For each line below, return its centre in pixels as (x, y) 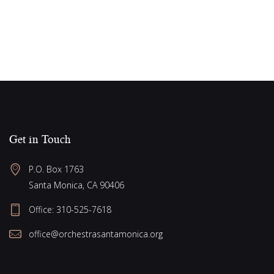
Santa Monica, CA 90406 (77, 185)
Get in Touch (40, 139)
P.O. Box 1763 (57, 169)
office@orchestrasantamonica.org (96, 234)
